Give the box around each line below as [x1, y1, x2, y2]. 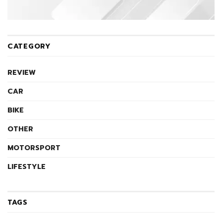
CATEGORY [7, 41, 51, 52]
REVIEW [7, 67, 36, 78]
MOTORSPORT [7, 143, 60, 154]
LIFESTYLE [7, 162, 46, 172]
